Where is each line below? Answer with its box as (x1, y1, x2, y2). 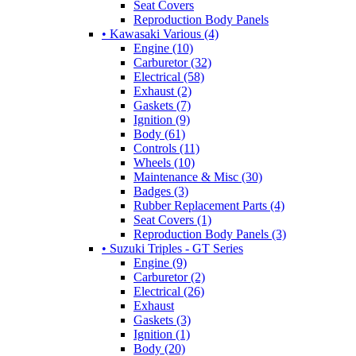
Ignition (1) (133, 327, 190, 341)
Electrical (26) (133, 284, 204, 298)
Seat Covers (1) (133, 212, 211, 226)
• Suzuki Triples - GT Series (102, 241, 243, 255)
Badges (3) (133, 184, 188, 198)
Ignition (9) (133, 112, 190, 126)
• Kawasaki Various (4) (102, 26, 219, 41)
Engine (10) (133, 41, 193, 55)
